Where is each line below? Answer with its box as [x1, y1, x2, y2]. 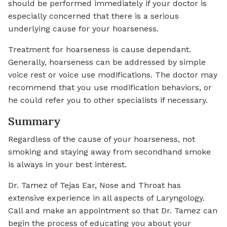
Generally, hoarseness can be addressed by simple [8, 57, 206, 67]
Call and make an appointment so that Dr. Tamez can [8, 205, 217, 215]
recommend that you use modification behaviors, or [8, 83, 212, 93]
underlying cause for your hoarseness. [8, 24, 159, 34]
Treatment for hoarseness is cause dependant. [8, 45, 191, 55]
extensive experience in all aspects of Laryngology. [8, 193, 205, 203]
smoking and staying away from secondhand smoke [8, 146, 211, 157]
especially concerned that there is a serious [8, 11, 179, 21]
